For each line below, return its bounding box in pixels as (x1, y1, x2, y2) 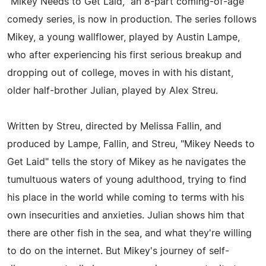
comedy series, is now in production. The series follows (7, 14, 256, 24)
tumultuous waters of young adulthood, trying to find (7, 175, 246, 185)
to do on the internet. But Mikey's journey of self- (7, 246, 229, 256)
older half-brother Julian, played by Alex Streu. (7, 85, 218, 96)
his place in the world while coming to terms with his (7, 192, 244, 202)
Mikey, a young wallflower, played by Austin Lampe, (7, 32, 240, 42)
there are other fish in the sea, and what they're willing (7, 228, 252, 238)
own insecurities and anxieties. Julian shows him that (7, 210, 245, 220)
